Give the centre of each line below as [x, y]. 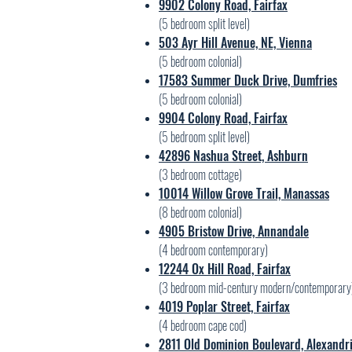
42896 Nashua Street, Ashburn [233, 156]
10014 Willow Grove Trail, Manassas [244, 193]
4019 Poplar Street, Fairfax [224, 306]
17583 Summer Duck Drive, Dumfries [248, 80]
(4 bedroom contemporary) [213, 250]
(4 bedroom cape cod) [203, 325]
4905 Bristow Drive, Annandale [234, 231]
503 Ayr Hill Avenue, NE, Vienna [235, 42]
